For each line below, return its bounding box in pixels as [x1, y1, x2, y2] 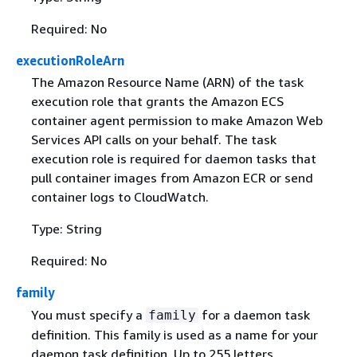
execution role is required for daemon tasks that [30, 151, 316, 167]
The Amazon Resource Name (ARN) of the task [30, 74, 304, 91]
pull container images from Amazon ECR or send [30, 170, 313, 186]
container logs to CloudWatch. [30, 189, 209, 206]
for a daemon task [198, 306, 310, 323]
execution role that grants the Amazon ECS [30, 93, 284, 110]
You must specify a [30, 306, 146, 323]
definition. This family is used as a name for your [30, 326, 318, 343]
